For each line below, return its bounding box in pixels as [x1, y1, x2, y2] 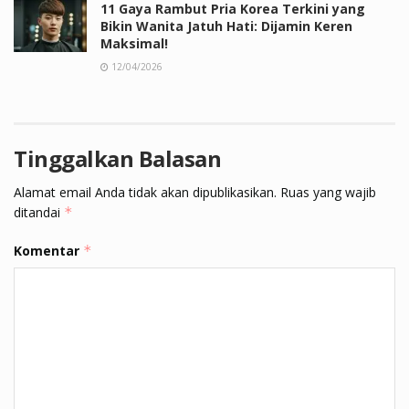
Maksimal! [100, 34, 168, 52]
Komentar [14, 241, 83, 259]
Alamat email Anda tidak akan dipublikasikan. [14, 183, 277, 201]
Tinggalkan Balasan [14, 142, 222, 173]
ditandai [14, 203, 64, 221]
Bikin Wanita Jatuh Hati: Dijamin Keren [100, 16, 352, 35]
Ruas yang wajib [280, 183, 376, 201]
